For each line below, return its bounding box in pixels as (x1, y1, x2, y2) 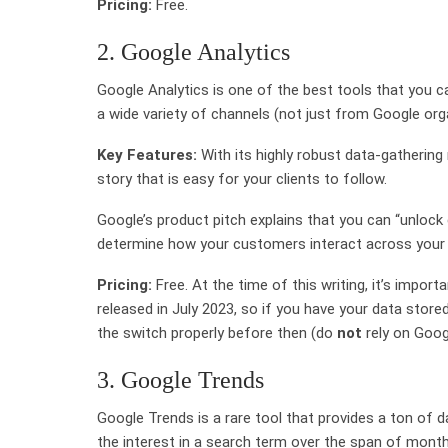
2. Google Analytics (97, 38, 290, 65)
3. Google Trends (97, 366, 264, 393)
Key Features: (97, 145, 197, 164)
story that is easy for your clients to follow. (97, 169, 387, 188)
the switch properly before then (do (97, 323, 337, 342)
